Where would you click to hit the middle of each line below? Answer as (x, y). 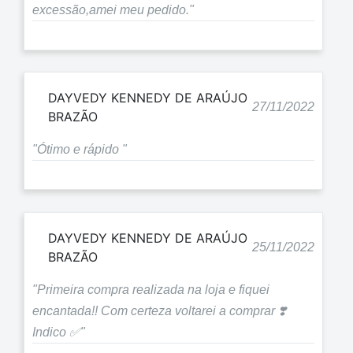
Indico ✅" (59, 332)
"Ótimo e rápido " (80, 150)
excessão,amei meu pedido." (113, 9)
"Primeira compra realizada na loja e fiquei (151, 289)
